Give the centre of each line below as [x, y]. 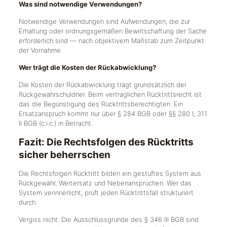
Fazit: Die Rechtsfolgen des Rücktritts [106, 142]
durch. [28, 202]
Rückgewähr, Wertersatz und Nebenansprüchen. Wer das [105, 183]
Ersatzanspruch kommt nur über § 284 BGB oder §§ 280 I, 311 [113, 113]
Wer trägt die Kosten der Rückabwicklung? [87, 67]
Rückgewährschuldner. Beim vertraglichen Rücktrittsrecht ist [110, 94]
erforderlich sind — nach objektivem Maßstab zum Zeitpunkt [111, 41]
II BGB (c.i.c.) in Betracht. [55, 123]
